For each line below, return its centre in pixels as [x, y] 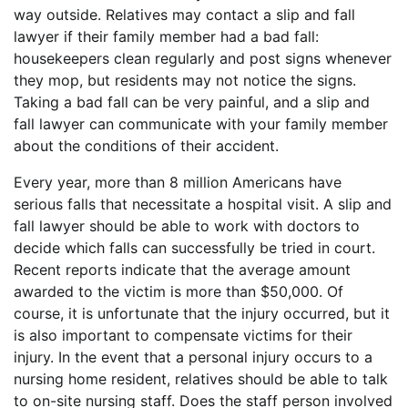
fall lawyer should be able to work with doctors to [187, 226]
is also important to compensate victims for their [183, 336]
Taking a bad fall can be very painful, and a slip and [192, 102]
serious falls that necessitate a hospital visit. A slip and [203, 204]
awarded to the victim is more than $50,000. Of [178, 292]
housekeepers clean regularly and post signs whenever [203, 59]
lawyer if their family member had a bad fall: [166, 37]
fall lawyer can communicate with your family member [201, 124]
